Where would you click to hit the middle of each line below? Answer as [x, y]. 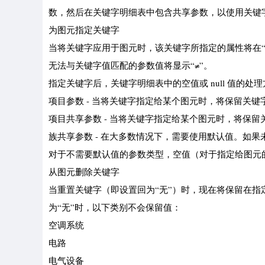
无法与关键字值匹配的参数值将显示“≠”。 [130, 65]
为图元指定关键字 [84, 30]
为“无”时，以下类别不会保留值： [115, 207]
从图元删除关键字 [84, 172]
